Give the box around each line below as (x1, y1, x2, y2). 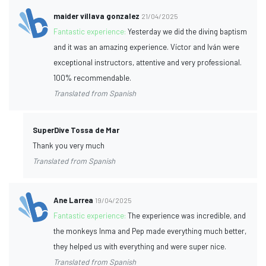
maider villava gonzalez (53, 11, 140, 21)
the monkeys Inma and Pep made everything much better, (53, 226, 247, 236)
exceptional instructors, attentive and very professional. (53, 57, 242, 67)
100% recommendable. (53, 72, 132, 83)
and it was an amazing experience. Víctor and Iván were (53, 42, 240, 52)
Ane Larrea (53, 195, 94, 205)
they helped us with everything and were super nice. (53, 241, 227, 251)
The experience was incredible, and (128, 210, 246, 220)
